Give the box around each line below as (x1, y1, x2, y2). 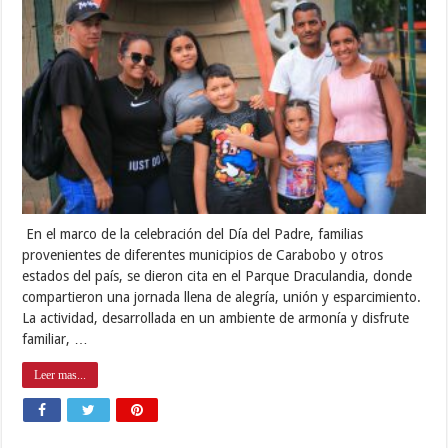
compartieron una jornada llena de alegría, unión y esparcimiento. (22, 289, 422, 306)
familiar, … (22, 331, 89, 348)
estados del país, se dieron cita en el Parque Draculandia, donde (22, 268, 413, 285)
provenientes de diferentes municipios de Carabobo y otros (22, 247, 384, 264)
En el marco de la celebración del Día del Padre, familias (22, 226, 364, 243)
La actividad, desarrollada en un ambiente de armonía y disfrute (22, 310, 410, 327)
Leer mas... (34, 368, 87, 383)
